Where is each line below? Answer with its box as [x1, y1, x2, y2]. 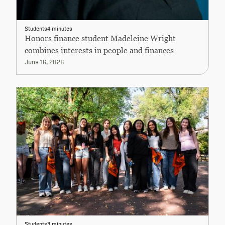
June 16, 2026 [25, 56, 64, 66]
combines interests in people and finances [25, 46, 174, 55]
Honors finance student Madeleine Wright [25, 34, 176, 43]
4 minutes [47, 23, 72, 33]
